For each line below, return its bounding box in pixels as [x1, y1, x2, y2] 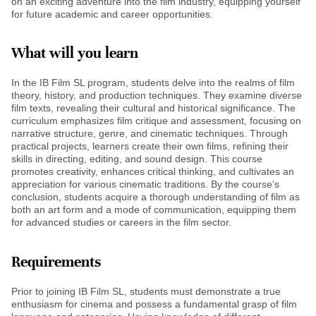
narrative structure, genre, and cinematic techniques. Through [11, 128, 288, 140]
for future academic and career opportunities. [11, 8, 213, 20]
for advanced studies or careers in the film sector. [11, 217, 231, 229]
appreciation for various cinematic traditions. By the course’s [11, 178, 279, 190]
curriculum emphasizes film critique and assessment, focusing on [11, 115, 301, 127]
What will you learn [11, 44, 138, 63]
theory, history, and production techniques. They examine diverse [11, 90, 302, 102]
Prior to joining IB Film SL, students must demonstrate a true [11, 285, 281, 297]
